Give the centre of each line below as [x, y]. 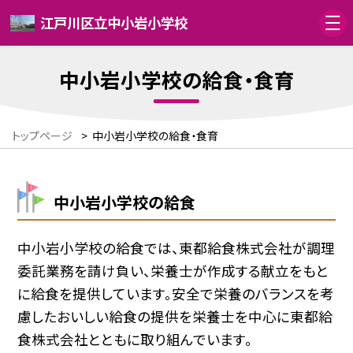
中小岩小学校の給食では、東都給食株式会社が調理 [176, 247]
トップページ [42, 136]
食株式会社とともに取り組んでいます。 [135, 339]
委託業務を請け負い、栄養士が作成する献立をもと [173, 270]
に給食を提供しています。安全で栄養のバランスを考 [176, 293]
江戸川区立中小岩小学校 [114, 23]
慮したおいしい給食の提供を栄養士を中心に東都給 [175, 316]
